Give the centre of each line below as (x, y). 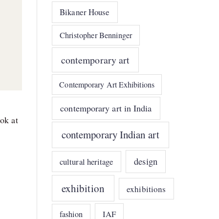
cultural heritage (87, 161)
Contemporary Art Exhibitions (107, 84)
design (146, 161)
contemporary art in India (106, 108)
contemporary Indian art (110, 135)
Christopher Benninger (96, 35)
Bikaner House (85, 12)
